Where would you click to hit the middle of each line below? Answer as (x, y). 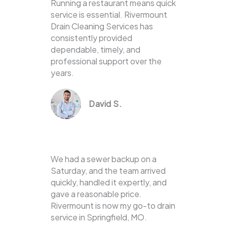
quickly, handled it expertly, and (109, 182)
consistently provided (91, 38)
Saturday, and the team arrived (108, 171)
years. (62, 73)
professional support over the (106, 61)
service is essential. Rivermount (109, 15)
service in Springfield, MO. (99, 217)
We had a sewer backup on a (104, 159)
